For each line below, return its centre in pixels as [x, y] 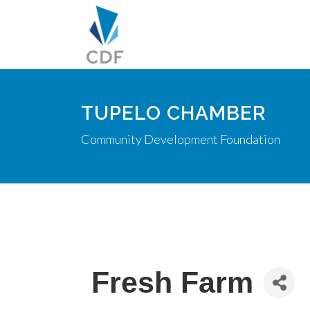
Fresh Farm [172, 282]
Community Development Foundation [181, 139]
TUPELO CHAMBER [173, 113]
